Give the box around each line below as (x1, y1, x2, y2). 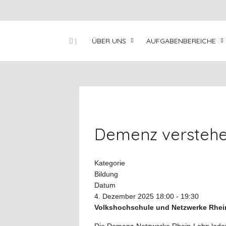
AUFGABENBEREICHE (146, 36, 216, 45)
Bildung (94, 170, 118, 178)
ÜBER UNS (92, 36, 126, 45)
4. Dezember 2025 (94, 192, 154, 200)
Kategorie (94, 159, 125, 167)
